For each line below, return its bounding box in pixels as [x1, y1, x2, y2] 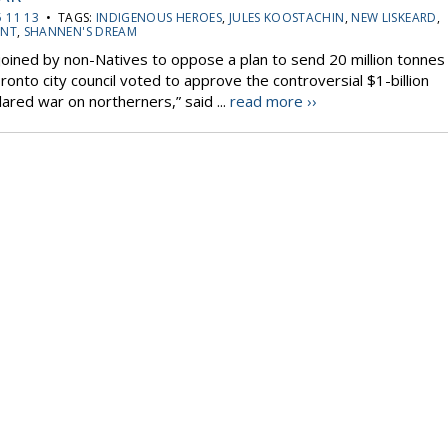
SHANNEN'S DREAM [23, 23, 138, 40]
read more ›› [230, 91, 317, 111]
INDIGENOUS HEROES [95, 9, 223, 26]
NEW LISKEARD [351, 9, 437, 26]
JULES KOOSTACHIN [228, 9, 345, 26]
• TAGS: [38, 9, 96, 26]
